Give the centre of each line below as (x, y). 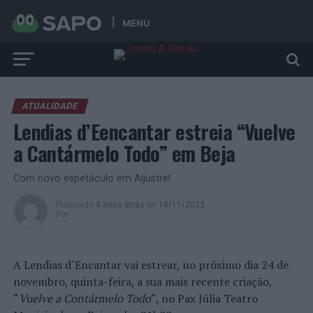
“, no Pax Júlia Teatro (204, 298)
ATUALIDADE (50, 106)
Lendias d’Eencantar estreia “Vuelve (154, 131)
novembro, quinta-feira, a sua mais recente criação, (142, 282)
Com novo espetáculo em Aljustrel (92, 179)
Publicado (74, 205)
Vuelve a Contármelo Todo (85, 298)
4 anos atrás (120, 205)
